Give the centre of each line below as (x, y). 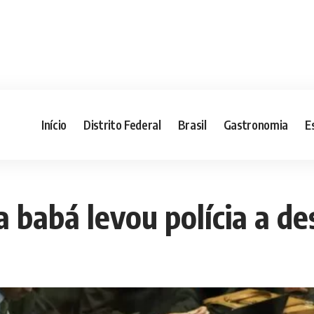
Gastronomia (255, 124)
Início (54, 124)
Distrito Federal (122, 124)
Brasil (192, 124)
